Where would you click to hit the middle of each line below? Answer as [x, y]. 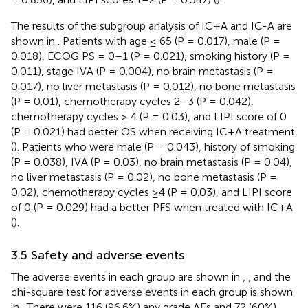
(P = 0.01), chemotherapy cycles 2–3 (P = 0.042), [132, 101]
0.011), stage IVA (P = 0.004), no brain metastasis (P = [142, 71]
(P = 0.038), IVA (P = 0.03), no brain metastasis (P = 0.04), [152, 162]
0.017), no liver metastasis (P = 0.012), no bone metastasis [153, 86]
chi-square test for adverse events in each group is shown [152, 291]
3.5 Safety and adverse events [98, 255]
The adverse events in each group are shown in [127, 276]
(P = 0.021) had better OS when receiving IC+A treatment [153, 131]
